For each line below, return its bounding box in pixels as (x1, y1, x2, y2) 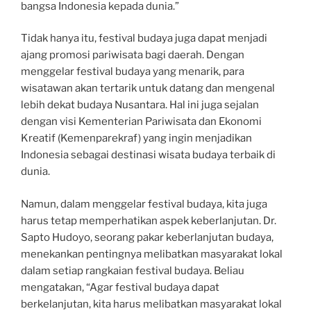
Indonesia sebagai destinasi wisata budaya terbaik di (21, 149, 276, 162)
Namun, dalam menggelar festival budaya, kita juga (21, 197, 267, 210)
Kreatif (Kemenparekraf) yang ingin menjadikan (21, 132, 252, 145)
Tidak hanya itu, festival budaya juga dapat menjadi (21, 32, 267, 45)
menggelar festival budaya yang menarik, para (21, 65, 244, 78)
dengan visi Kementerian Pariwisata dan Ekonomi (21, 115, 262, 128)
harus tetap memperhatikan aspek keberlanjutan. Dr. (21, 214, 276, 227)
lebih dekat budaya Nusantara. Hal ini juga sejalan (21, 99, 259, 112)
